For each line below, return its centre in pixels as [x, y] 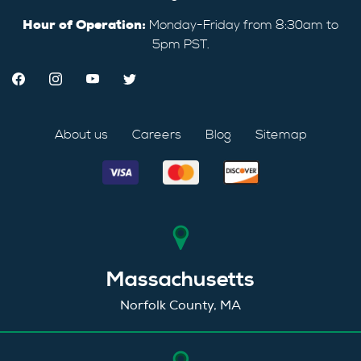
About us [81, 134]
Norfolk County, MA [180, 305]
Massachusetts [180, 280]
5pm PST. [180, 44]
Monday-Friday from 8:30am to [242, 25]
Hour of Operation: [84, 25]
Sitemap [281, 134]
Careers [156, 134]
